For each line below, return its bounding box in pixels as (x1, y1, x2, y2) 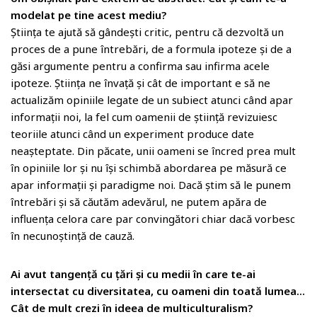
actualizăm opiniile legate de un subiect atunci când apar (11, 93, 293, 107)
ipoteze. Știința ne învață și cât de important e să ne (11, 76, 270, 90)
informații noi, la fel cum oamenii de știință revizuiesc (11, 110, 277, 124)
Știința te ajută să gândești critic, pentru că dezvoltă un (11, 25, 284, 39)
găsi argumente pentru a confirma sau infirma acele (11, 59, 270, 73)
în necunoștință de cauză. (11, 229, 134, 243)
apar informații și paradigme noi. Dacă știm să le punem (11, 178, 291, 192)
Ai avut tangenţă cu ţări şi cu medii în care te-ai (11, 267, 255, 281)
